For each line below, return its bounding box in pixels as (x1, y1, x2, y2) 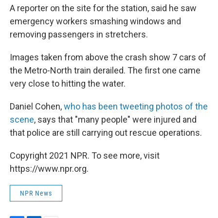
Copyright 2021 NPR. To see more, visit (10, 150, 160, 161)
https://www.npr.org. (10, 163, 89, 174)
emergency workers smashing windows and (10, 16, 181, 27)
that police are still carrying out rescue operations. (10, 127, 202, 138)
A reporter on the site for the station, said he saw (10, 3, 197, 14)
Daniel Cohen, (10, 101, 64, 112)
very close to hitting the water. (10, 78, 126, 89)
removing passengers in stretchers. (10, 29, 148, 40)
